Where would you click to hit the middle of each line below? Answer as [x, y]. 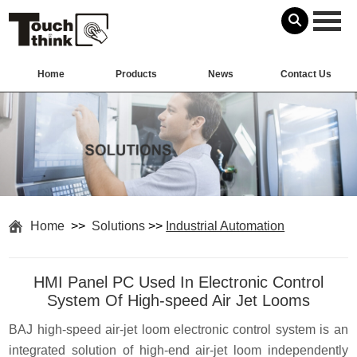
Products [136, 75]
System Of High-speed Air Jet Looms [178, 300]
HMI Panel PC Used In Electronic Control [178, 282]
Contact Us [306, 75]
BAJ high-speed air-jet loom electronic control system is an [178, 329]
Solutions [119, 226]
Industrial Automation [226, 226]
